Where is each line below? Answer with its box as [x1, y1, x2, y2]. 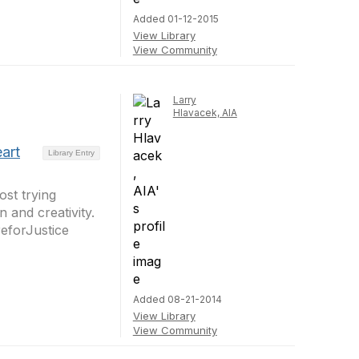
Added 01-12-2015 [132, 13, 219, 25]
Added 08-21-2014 [132, 293, 222, 305]
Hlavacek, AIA [172, 107, 237, 119]
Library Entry [47, 147, 95, 157]
